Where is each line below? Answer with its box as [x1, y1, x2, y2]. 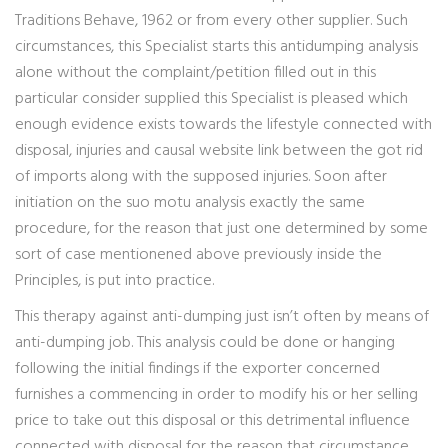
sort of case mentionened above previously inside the [15, 242, 382, 268]
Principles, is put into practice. [15, 268, 214, 294]
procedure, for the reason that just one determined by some [15, 216, 428, 242]
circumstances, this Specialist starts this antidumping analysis [15, 34, 418, 60]
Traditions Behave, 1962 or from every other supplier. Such [15, 8, 408, 34]
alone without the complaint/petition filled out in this [15, 60, 376, 86]
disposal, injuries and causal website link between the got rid [15, 138, 423, 164]
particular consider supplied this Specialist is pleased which [15, 86, 408, 112]
